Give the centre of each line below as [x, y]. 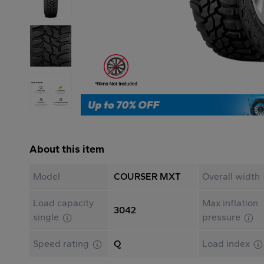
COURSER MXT [147, 177]
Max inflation [230, 203]
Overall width [232, 177]
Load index [227, 243]
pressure [223, 217]
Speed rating [62, 243]
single [47, 217]
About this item [67, 149]
